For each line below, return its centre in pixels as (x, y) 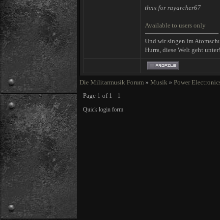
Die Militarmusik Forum (112, 82)
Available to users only (175, 25)
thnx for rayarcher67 (173, 8)
